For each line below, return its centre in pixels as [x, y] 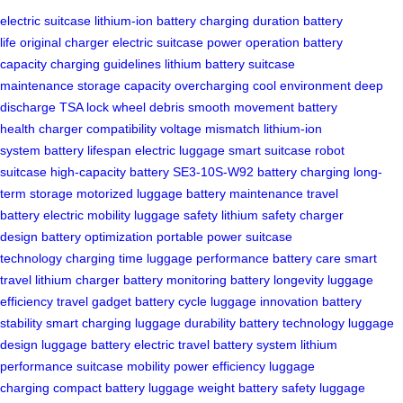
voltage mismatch [210, 129]
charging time [104, 259]
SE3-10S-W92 [213, 172]
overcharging [212, 86]
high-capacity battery [110, 172]
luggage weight [192, 388]
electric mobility [87, 215]
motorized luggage [130, 194]
